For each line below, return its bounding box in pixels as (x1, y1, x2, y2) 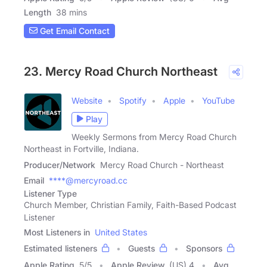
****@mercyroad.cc (49, 175, 128, 185)
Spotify (119, 95, 147, 105)
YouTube (202, 95, 235, 105)
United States (95, 226, 147, 237)
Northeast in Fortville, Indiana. (24, 143, 139, 154)
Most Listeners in (24, 226, 90, 237)
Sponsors (186, 243, 222, 253)
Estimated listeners (24, 243, 97, 253)
